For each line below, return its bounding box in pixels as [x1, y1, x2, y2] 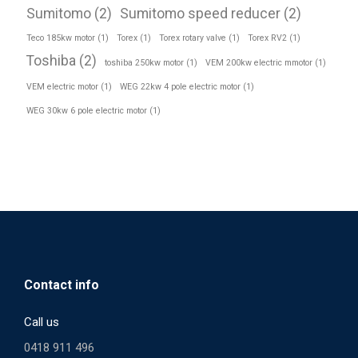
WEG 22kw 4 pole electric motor [120, 82, 241, 92]
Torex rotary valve [159, 33, 226, 43]
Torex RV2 [248, 33, 287, 43]
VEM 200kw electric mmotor [205, 58, 312, 68]
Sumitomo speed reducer [120, 6, 280, 22]
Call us [24, 315, 59, 329]
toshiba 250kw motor [105, 58, 184, 68]
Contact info [24, 277, 99, 292]
